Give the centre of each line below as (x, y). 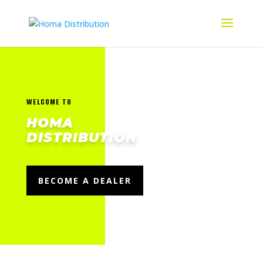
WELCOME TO (49, 102)
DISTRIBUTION (81, 137)
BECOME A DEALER (85, 180)
